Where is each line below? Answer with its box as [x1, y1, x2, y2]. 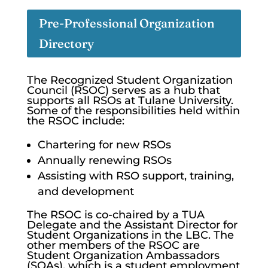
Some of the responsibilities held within [26, 104, 240, 117]
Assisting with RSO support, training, [37, 169, 234, 182]
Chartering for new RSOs [37, 138, 171, 151]
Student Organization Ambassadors [26, 249, 220, 262]
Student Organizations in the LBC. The [26, 229, 234, 242]
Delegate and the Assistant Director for [26, 218, 237, 232]
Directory [38, 36, 94, 51]
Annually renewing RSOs [37, 154, 172, 167]
